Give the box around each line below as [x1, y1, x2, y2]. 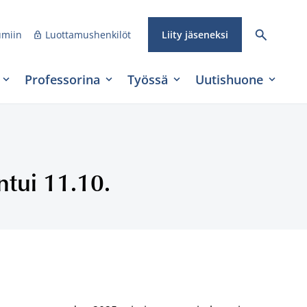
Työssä [127, 71, 168, 88]
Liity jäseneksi [162, 28, 228, 41]
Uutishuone [195, 71, 263, 88]
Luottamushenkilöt [45, 28, 131, 41]
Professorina [25, 71, 100, 88]
